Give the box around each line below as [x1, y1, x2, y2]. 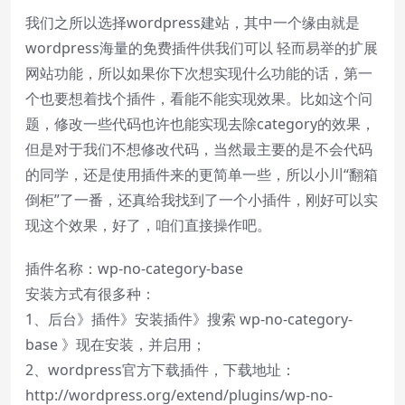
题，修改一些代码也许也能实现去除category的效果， [25, 114, 375, 134]
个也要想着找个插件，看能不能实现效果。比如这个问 [25, 89, 372, 108]
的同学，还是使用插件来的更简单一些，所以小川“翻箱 [25, 165, 378, 184]
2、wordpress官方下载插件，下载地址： [25, 360, 296, 380]
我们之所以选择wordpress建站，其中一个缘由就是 [25, 13, 360, 33]
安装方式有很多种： [25, 284, 155, 304]
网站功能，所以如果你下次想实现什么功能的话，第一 [25, 63, 372, 83]
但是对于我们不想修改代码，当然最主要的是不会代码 [25, 139, 372, 159]
